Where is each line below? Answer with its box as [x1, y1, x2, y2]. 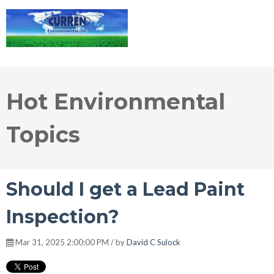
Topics [6, 121, 80, 149]
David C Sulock [127, 237, 180, 248]
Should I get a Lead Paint [6, 178, 245, 201]
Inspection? [6, 206, 119, 229]
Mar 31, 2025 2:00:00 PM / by [13, 237, 127, 248]
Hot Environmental [6, 88, 225, 116]
